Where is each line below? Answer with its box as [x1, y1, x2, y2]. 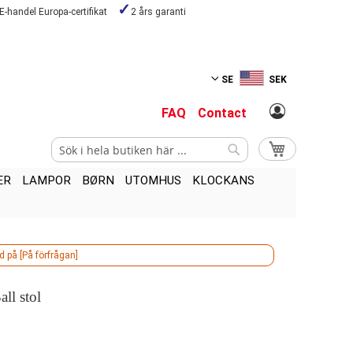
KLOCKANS [192, 173, 255, 188]
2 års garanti [130, 6, 186, 17]
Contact [198, 106, 247, 121]
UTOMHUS [125, 173, 181, 188]
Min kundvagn [285, 141, 346, 152]
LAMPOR [22, 173, 71, 188]
